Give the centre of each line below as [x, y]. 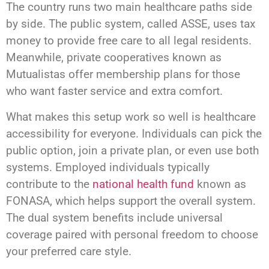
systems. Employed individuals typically [108, 167]
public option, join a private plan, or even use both [132, 150]
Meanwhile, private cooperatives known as [114, 58]
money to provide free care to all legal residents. [129, 41]
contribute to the [49, 184]
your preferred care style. [69, 251]
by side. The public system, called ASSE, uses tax [131, 24]
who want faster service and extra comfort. [114, 91]
